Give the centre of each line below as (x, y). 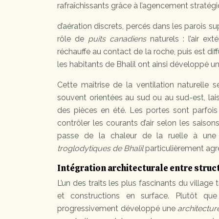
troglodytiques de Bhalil (100, 149)
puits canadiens (117, 39)
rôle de (73, 39)
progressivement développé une (118, 209)
